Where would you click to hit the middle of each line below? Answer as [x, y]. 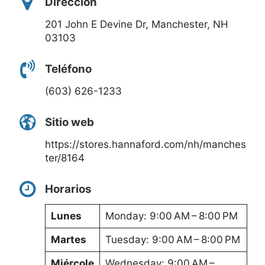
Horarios [68, 189]
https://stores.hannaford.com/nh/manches [146, 144]
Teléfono [68, 69]
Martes [68, 240]
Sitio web [70, 122]
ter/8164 [65, 158]
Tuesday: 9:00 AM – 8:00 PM [172, 240]
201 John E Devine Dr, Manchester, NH [137, 24]
